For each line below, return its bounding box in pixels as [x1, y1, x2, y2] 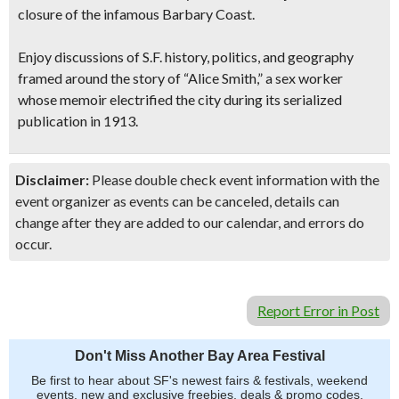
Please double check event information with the [89, 171, 379, 188]
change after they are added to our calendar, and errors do [15, 214, 364, 231]
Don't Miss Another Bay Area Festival [74, 348, 325, 363]
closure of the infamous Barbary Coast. [18, 5, 255, 22]
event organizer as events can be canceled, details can [15, 192, 339, 209]
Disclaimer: [15, 171, 89, 188]
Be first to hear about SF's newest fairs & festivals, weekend [31, 373, 368, 387]
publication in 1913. [18, 112, 138, 129]
